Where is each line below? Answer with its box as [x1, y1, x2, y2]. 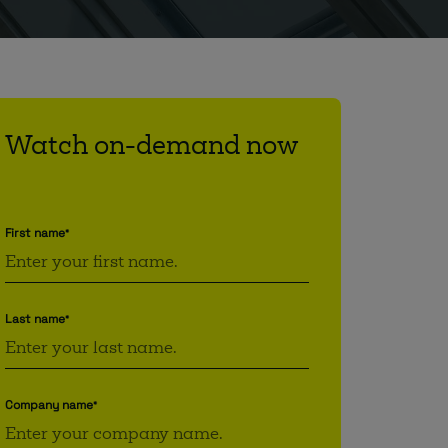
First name [4, 225, 65, 241]
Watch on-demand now [4, 135, 298, 160]
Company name [4, 397, 93, 413]
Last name [4, 311, 65, 327]
